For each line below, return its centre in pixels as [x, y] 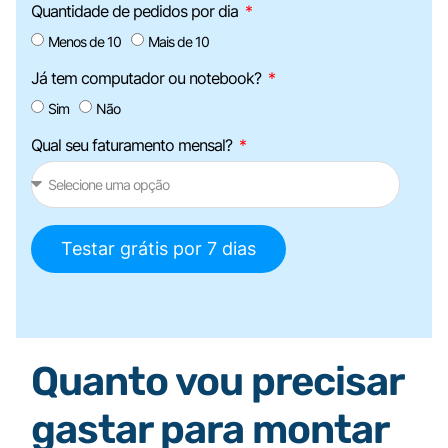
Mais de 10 [178, 41]
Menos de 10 [84, 41]
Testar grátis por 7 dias [158, 248]
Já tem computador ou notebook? [148, 77]
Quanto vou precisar [217, 381]
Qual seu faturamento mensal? [133, 144]
